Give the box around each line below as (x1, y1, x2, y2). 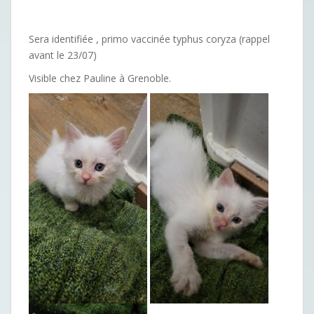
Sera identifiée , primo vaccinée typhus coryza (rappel (29, 32, 270, 46)
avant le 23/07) (29, 48, 97, 62)
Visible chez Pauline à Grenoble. (29, 71, 171, 85)
